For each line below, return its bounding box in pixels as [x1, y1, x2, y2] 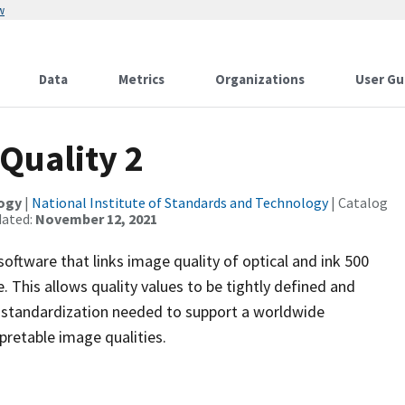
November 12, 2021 [35, 210, 157, 228]
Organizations [215, 71, 305, 88]
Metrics [118, 71, 165, 88]
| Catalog [328, 193, 388, 212]
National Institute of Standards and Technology [32, 193, 328, 212]
